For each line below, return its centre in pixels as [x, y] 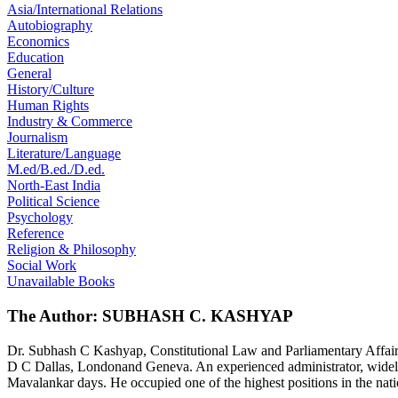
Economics [38, 42]
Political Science [53, 202]
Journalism [37, 138]
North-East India [54, 186]
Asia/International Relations [85, 10]
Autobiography [50, 26]
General [29, 74]
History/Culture [51, 90]
